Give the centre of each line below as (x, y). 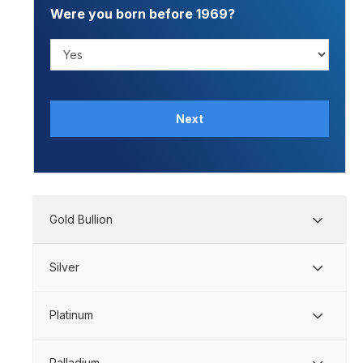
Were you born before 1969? (143, 14)
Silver (65, 267)
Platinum (72, 315)
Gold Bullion (81, 220)
